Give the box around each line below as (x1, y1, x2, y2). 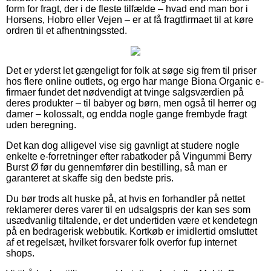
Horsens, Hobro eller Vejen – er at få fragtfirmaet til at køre (6, 14, 253, 25)
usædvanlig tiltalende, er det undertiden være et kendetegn (6, 215, 258, 226)
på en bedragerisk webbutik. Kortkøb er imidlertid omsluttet (6, 226, 257, 237)
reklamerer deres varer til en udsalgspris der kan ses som (6, 204, 250, 215)
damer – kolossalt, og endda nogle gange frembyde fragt (6, 108, 247, 119)
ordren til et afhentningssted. (6, 25, 127, 36)
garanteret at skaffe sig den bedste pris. (6, 172, 174, 183)
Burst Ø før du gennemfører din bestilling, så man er (6, 162, 227, 172)
